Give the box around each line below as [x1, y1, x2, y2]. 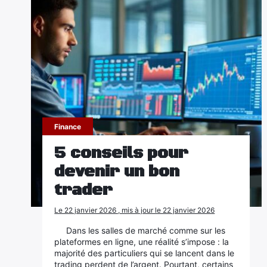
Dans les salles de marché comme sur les [66, 225, 226, 235]
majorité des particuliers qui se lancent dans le [54, 248, 235, 258]
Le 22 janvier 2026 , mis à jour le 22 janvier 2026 [54, 206, 215, 215]
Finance [54, 122, 82, 131]
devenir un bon [54, 162, 180, 182]
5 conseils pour [54, 143, 189, 163]
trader [54, 180, 113, 200]
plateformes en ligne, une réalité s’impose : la [54, 237, 229, 247]
